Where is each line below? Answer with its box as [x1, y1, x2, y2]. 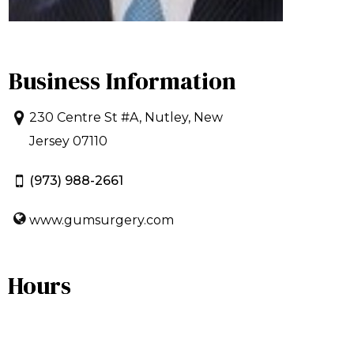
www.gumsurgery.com [29, 212, 174, 228]
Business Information [9, 64, 236, 97]
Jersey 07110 [29, 133, 107, 149]
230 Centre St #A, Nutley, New [29, 109, 223, 125]
